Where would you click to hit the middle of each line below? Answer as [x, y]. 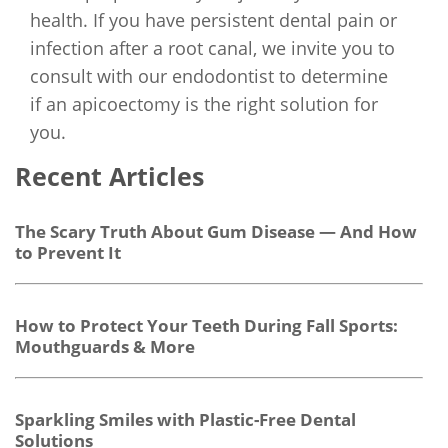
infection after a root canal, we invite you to [212, 48]
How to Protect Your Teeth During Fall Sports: [206, 325]
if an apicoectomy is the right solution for [204, 104]
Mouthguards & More [105, 346]
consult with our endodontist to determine [209, 76]
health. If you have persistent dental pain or [213, 20]
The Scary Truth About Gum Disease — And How [216, 231]
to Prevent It [68, 252]
